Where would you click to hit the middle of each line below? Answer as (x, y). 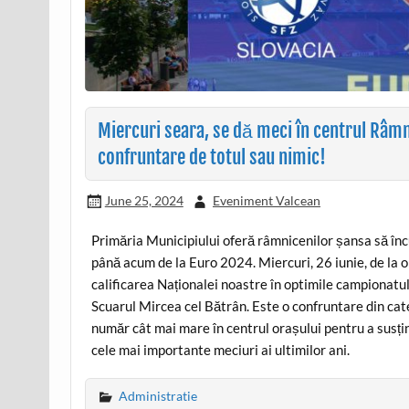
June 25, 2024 (144, 200)
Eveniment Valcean (266, 200)
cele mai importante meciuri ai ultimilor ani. (221, 350)
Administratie (158, 395)
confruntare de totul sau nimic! (211, 157)
